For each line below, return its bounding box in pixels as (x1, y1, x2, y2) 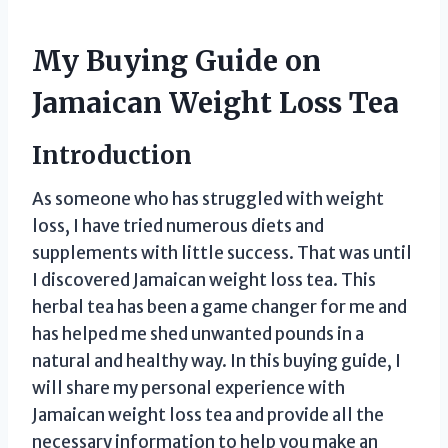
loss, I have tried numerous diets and (32, 214, 324, 237)
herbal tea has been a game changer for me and (32, 295, 407, 318)
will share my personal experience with (32, 376, 345, 399)
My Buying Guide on (32, 42, 321, 79)
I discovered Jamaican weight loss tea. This (32, 268, 376, 291)
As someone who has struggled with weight (32, 187, 384, 210)
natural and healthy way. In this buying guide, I (32, 349, 401, 372)
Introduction (32, 139, 192, 171)
